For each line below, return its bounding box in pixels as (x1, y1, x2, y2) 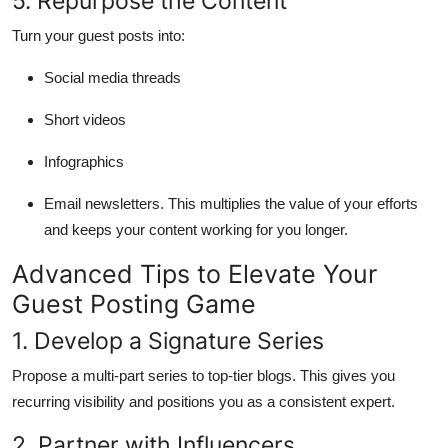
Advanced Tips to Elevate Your (12, 259, 377, 290)
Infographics (44, 153, 124, 171)
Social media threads (44, 69, 181, 87)
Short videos (44, 111, 126, 129)
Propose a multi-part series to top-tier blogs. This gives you (12, 367, 395, 385)
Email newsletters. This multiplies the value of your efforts (44, 195, 418, 213)
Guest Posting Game (12, 289, 256, 320)
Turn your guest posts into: (12, 27, 185, 45)
